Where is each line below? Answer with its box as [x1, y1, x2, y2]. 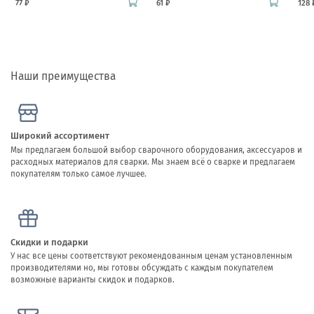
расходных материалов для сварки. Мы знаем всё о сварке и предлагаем [11, 156, 295, 167]
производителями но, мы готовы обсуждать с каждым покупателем [11, 263, 273, 273]
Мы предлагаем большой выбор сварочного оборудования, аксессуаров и [11, 144, 302, 155]
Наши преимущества [11, 69, 116, 83]
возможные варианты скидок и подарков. [11, 275, 175, 285]
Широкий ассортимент [11, 130, 109, 142]
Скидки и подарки [11, 236, 88, 247]
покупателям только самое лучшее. [11, 168, 146, 179]
